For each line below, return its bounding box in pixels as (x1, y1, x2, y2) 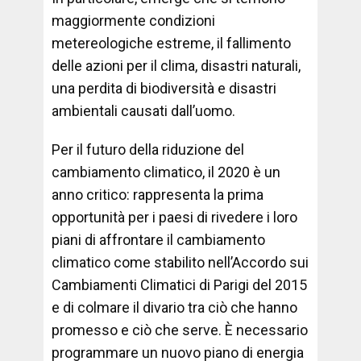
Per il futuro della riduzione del (52, 141, 244, 158)
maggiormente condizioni (52, 12, 215, 29)
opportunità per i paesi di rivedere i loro (52, 209, 297, 226)
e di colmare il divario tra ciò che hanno (52, 299, 297, 316)
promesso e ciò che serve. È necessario (52, 322, 308, 338)
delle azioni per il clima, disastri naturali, (52, 57, 301, 74)
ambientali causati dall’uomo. (52, 102, 235, 119)
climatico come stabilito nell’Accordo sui (52, 254, 309, 271)
